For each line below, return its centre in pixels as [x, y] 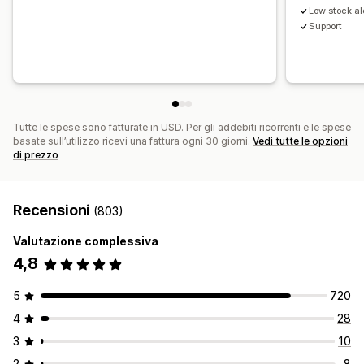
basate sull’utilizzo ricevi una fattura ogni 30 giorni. [133, 141]
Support [326, 26]
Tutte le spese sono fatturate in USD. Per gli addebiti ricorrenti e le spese [182, 128]
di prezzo [36, 155]
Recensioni [54, 210]
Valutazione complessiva [86, 241]
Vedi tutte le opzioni [300, 141]
